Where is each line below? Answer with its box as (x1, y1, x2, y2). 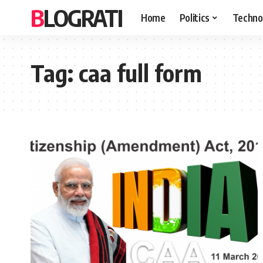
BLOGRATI (43, 3, 122, 32)
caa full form (79, 58, 202, 87)
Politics (179, 11, 210, 24)
